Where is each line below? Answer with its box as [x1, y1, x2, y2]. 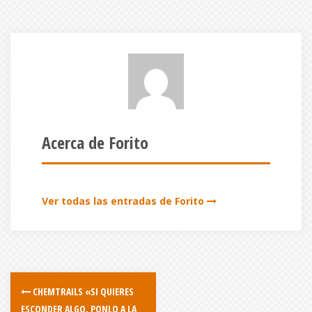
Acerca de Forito [42, 131, 148, 154]
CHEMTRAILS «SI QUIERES [31, 285, 134, 298]
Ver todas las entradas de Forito [42, 194, 204, 208]
